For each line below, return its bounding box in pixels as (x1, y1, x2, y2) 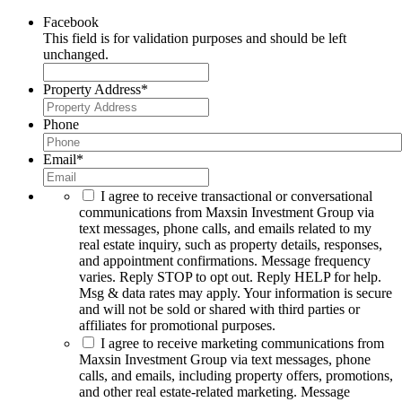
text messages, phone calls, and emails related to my (79, 221, 371, 237)
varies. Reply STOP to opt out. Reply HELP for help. (79, 269, 381, 285)
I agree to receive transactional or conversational (100, 188, 372, 205)
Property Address (43, 82, 141, 98)
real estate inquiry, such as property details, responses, (79, 237, 382, 253)
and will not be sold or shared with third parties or (79, 301, 360, 318)
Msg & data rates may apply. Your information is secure (79, 285, 392, 301)
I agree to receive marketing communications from (100, 336, 384, 352)
